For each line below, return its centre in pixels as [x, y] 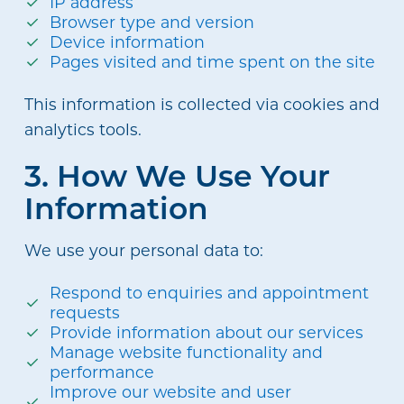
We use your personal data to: [143, 250]
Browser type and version [152, 23]
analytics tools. [83, 130]
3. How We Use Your [177, 174]
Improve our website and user [171, 391]
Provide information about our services [207, 332]
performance [102, 372]
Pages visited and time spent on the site [213, 62]
